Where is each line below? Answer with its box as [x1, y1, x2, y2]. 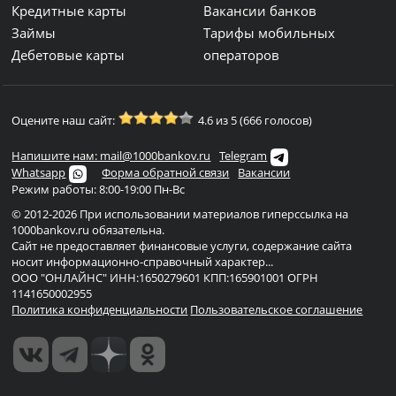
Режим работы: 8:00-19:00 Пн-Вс [11, 181, 186, 197]
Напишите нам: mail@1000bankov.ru [11, 148, 211, 164]
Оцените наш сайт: [11, 112, 116, 128]
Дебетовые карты [11, 46, 126, 64]
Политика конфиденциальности [11, 301, 188, 317]
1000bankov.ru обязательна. [11, 222, 165, 238]
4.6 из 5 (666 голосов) [198, 112, 313, 128]
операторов [203, 46, 280, 64]
